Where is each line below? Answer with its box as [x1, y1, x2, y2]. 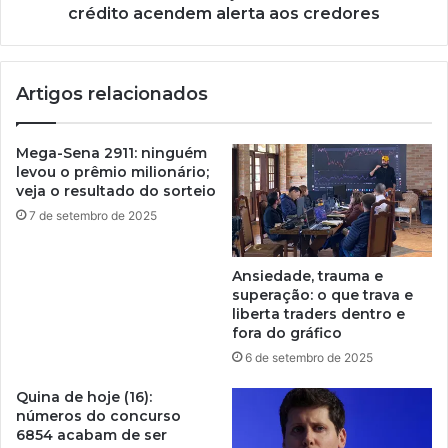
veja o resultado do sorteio [16, 181, 216, 200]
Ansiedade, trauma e [232, 266, 383, 285]
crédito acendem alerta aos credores [68, 3, 380, 23]
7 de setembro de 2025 [29, 207, 157, 223]
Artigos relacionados [16, 82, 208, 105]
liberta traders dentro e [232, 304, 405, 323]
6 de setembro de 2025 [245, 349, 373, 365]
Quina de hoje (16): [16, 387, 152, 406]
